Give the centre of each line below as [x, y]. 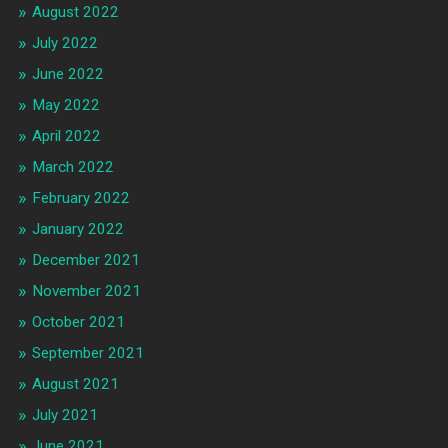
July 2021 [64, 415]
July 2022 [64, 43]
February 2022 [80, 198]
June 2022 [67, 74]
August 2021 [75, 384]
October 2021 [78, 322]
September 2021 [87, 353]
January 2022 [77, 229]
